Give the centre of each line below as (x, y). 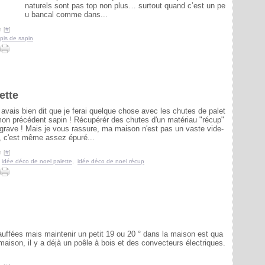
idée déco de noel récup (111, 161)
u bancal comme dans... (66, 14)
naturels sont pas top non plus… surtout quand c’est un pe (125, 6)
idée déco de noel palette (37, 161)
